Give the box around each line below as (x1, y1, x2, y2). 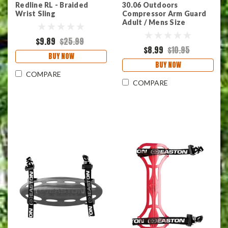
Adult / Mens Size (122, 17, 186, 26)
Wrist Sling (15, 9, 55, 18)
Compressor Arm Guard (122, 9, 206, 18)
